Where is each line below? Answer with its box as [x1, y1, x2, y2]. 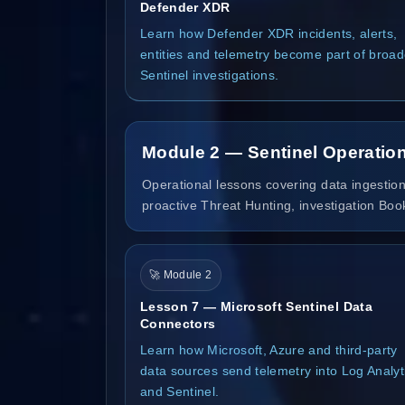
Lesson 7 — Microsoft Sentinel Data [140, 298, 372, 314]
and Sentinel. [140, 383, 220, 399]
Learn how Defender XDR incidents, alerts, [140, 25, 398, 41]
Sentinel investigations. [140, 67, 279, 82]
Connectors [140, 316, 216, 331]
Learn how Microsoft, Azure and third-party [140, 342, 398, 357]
